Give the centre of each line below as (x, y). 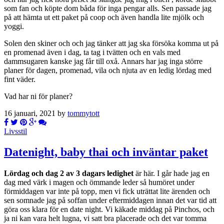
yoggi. (14, 26)
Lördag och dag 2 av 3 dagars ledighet (70, 173)
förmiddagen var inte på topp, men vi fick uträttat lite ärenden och (107, 191)
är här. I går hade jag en (172, 173)
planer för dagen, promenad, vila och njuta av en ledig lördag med (108, 70)
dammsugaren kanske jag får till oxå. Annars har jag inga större (103, 61)
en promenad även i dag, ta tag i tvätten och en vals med (92, 52)
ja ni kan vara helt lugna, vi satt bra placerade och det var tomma (105, 218)
